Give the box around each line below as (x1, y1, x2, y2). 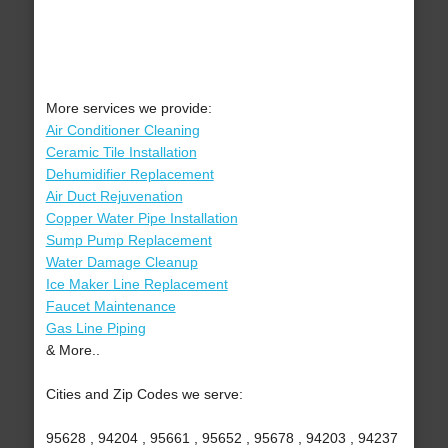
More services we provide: (45, 100, 212, 117)
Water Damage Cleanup (45, 254, 198, 271)
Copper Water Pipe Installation (45, 210, 238, 227)
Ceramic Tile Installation (45, 144, 197, 161)
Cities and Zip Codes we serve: (45, 386, 243, 403)
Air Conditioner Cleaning (45, 122, 200, 139)
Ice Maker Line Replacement (45, 276, 228, 293)
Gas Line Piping (45, 320, 146, 337)
